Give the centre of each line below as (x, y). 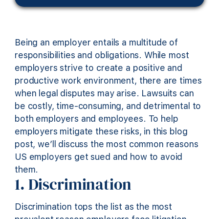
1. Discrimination (73, 185)
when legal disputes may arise (76, 93)
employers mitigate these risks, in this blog (101, 131)
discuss (72, 144)
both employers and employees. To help (97, 118)
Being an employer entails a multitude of (97, 42)
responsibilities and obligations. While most (102, 55)
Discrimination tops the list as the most (94, 207)
